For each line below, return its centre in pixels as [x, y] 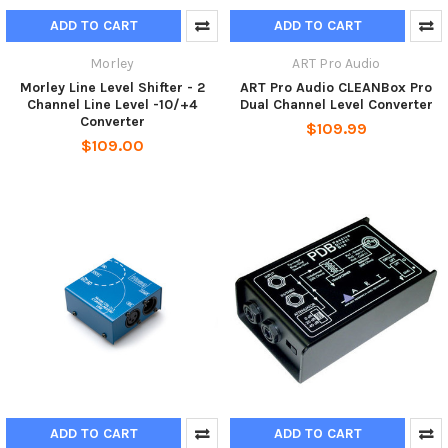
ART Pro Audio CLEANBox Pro [336, 87]
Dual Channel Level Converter [336, 104]
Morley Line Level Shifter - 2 [112, 87]
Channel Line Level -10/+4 [112, 104]
